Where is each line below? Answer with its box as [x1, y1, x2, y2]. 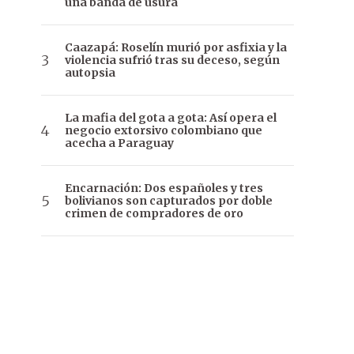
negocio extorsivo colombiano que [65, 123, 262, 138]
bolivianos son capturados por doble [65, 194, 273, 209]
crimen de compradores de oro [65, 206, 243, 221]
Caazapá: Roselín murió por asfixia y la [65, 40, 287, 55]
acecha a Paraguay [65, 136, 174, 151]
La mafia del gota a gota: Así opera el [65, 111, 277, 126]
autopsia [65, 66, 115, 81]
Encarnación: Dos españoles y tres [65, 181, 263, 196]
